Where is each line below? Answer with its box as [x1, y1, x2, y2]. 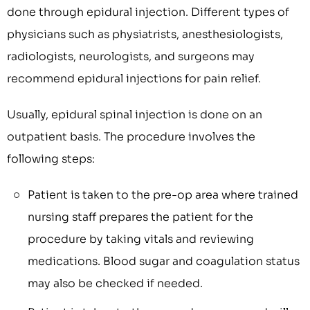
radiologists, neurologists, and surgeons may [7, 49, 255, 64]
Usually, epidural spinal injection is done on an [7, 107, 262, 122]
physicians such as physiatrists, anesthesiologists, [7, 27, 283, 42]
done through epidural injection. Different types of [7, 5, 289, 20]
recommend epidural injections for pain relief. [7, 71, 261, 86]
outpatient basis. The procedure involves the [7, 129, 255, 145]
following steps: [7, 152, 95, 167]
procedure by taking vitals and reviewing [28, 232, 254, 247]
